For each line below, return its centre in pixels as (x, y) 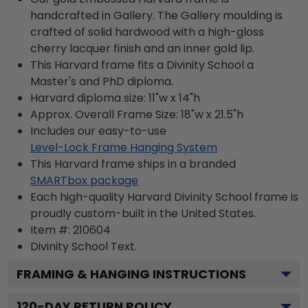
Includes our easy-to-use (98, 131)
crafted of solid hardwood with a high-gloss (147, 32)
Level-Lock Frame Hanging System (124, 147)
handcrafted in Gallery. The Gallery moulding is (156, 15)
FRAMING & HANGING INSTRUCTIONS (131, 274)
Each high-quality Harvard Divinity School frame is (164, 197)
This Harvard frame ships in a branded (133, 164)
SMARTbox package (84, 180)
